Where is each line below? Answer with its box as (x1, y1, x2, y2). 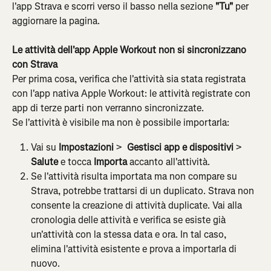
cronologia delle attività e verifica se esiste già (31, 213, 228, 226)
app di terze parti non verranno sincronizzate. (12, 102, 204, 115)
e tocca (58, 155, 94, 168)
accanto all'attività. (127, 155, 210, 168)
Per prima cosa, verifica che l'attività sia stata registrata (12, 73, 248, 86)
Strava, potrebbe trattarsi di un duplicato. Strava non (31, 184, 256, 197)
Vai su (31, 140, 59, 154)
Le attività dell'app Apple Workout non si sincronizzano (12, 44, 249, 57)
